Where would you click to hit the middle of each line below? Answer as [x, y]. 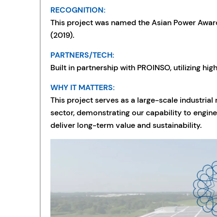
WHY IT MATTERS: [82, 87]
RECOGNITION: [78, 10]
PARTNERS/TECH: [82, 55]
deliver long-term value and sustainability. [126, 125]
